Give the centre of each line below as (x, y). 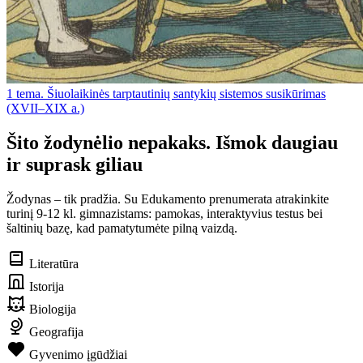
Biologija (51, 309)
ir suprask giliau (75, 164)
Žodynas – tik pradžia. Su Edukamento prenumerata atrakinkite (168, 199)
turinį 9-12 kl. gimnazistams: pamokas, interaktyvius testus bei (164, 213)
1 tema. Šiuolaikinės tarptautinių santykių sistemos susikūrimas (166, 93)
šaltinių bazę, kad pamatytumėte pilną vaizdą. (122, 228)
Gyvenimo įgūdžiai (77, 354)
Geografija (55, 331)
